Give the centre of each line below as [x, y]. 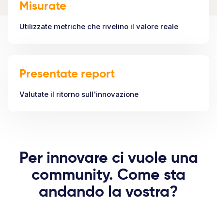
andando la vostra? [108, 193]
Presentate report [67, 74]
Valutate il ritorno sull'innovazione [79, 94]
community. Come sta [108, 176]
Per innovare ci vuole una [108, 159]
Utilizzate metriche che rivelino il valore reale [99, 27]
